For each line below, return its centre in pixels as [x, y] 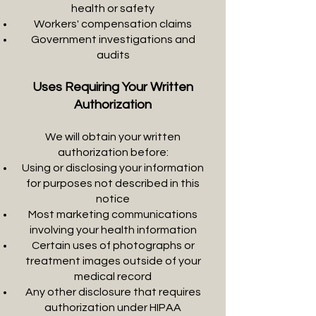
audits [113, 55]
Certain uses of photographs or [113, 245]
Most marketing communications [113, 214]
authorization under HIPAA [113, 308]
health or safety [113, 8]
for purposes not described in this [113, 183]
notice [113, 199]
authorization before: [113, 152]
